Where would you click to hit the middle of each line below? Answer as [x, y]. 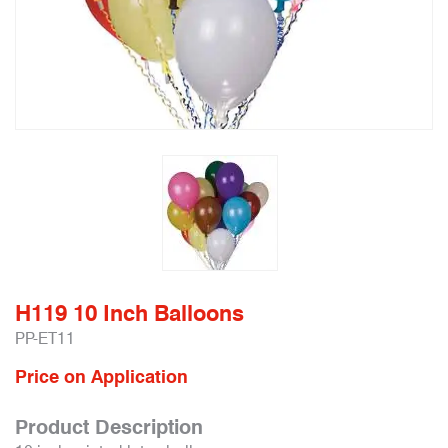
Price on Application [101, 376]
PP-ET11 [45, 338]
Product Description [109, 427]
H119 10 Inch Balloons [129, 313]
